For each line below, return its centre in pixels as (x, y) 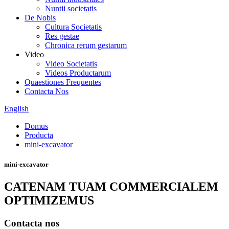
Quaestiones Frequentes (63, 82)
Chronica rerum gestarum (86, 45)
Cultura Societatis (73, 27)
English (16, 109)
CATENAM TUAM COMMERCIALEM (111, 187)
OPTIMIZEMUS (49, 201)
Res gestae (62, 36)
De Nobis (40, 18)
